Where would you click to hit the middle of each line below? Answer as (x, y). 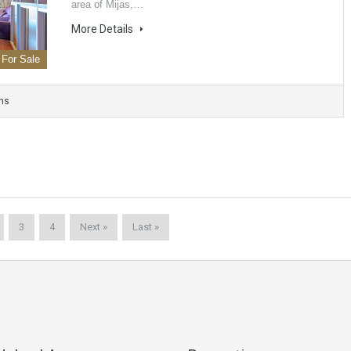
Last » (145, 227)
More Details (104, 29)
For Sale (21, 60)
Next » (93, 227)
